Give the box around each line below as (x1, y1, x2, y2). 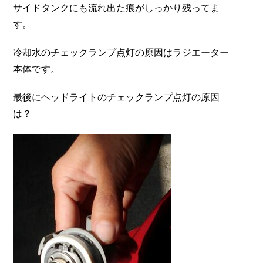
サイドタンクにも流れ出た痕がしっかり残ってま (13, 3, 220, 14)
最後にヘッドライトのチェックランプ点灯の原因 (13, 92, 220, 103)
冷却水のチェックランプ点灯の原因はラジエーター (13, 48, 230, 58)
